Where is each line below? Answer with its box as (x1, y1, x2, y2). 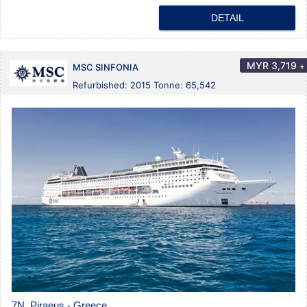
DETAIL (210, 12, 244, 23)
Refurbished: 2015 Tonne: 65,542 (73, 79, 216, 90)
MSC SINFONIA (73, 61, 138, 73)
